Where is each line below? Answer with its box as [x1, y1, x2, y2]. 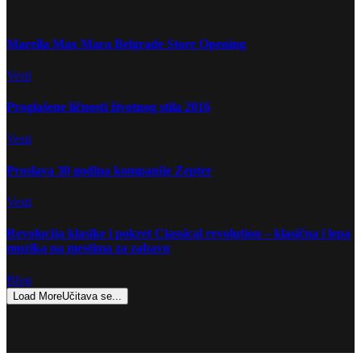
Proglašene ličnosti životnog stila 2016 [6, 100, 210, 114]
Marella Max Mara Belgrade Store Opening [6, 36, 246, 51]
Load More [13, 289, 62, 302]
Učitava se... [62, 289, 122, 302]
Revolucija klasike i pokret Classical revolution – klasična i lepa [6, 226, 351, 241]
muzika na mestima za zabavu [6, 241, 170, 255]
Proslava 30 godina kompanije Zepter [6, 163, 212, 177]
